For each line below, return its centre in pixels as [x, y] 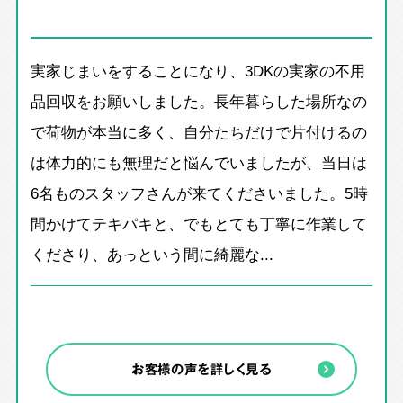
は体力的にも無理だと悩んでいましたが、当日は [199, 161]
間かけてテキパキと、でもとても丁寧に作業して [199, 223]
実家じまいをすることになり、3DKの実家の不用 [198, 70]
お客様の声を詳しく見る [201, 368]
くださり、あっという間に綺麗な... [152, 253]
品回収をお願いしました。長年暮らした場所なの [199, 100]
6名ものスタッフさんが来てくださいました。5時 [200, 192]
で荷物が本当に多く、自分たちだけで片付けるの [199, 131]
